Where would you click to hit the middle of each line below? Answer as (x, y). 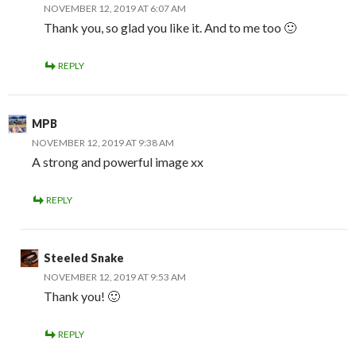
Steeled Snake (84, 257)
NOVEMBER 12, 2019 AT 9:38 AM (103, 142)
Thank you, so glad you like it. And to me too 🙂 (170, 27)
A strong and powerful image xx (118, 161)
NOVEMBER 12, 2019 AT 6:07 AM (115, 8)
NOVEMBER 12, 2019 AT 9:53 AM (115, 277)
